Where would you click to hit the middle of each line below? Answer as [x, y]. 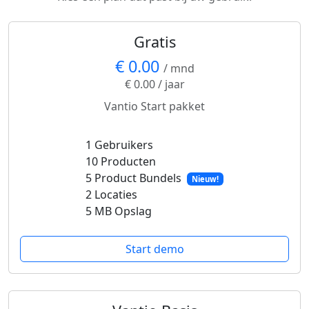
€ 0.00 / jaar [154, 84]
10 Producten [120, 161]
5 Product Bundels [134, 178]
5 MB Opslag [118, 211]
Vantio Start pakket [154, 106]
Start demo [154, 249]
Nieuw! [205, 179]
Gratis [154, 42]
